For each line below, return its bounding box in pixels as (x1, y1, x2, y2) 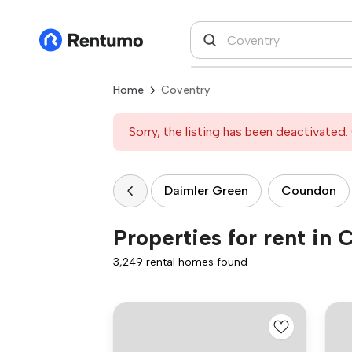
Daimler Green (164, 183, 248, 198)
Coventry (161, 83, 210, 97)
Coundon (281, 183, 336, 198)
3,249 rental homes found (113, 255, 247, 269)
